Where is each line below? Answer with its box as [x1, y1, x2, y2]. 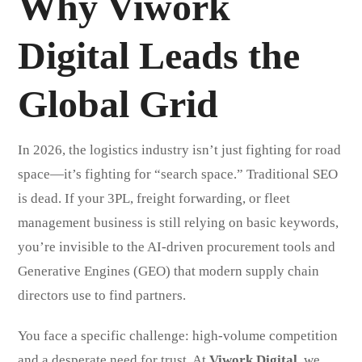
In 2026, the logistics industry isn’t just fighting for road [18, 141, 342, 158]
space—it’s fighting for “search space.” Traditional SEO [18, 166, 339, 182]
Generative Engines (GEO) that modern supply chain [18, 263, 320, 279]
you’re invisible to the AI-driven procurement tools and [18, 238, 336, 255]
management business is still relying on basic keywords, [18, 214, 339, 230]
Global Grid [18, 82, 219, 125]
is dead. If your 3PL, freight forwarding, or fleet [18, 190, 291, 206]
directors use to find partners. [18, 287, 187, 303]
